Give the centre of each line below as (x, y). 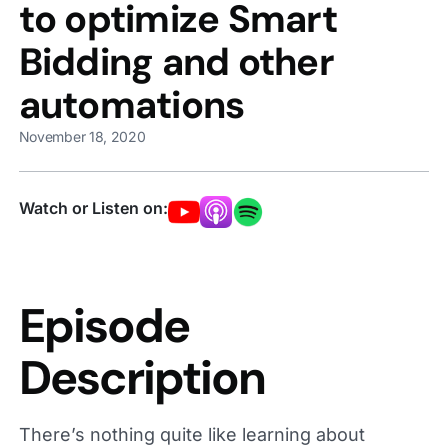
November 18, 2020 (82, 136)
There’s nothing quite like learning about (191, 434)
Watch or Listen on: (93, 207)
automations (131, 104)
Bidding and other (176, 61)
